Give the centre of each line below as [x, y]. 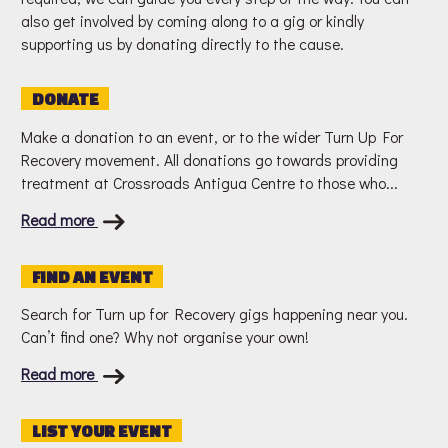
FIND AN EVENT [92, 276]
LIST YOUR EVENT [101, 430]
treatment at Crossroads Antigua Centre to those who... [209, 182]
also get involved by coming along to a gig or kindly [192, 21]
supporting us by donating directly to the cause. [182, 44]
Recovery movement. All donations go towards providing [209, 159]
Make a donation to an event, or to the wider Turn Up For [212, 136]
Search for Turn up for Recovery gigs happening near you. [214, 314]
